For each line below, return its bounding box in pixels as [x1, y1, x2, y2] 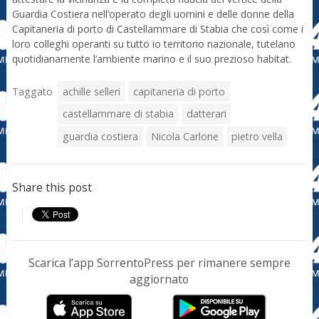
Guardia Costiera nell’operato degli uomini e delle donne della [11, 6, 294, 21]
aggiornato [130, 271, 189, 288]
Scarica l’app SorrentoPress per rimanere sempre [28, 255, 291, 271]
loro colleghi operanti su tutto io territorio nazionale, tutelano [11, 36, 296, 51]
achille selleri [63, 84, 121, 98]
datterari [186, 107, 226, 121]
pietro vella [231, 130, 283, 144]
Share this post [11, 179, 92, 195]
